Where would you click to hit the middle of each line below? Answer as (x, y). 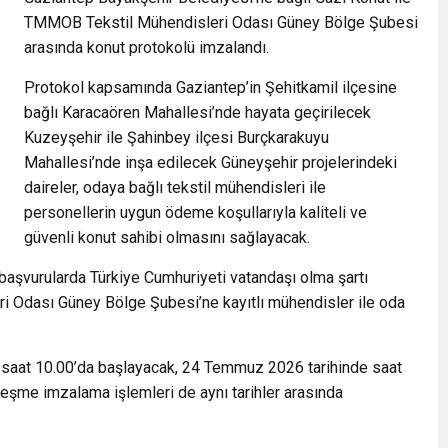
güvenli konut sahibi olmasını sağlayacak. (167, 237)
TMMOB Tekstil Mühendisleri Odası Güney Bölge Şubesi (221, 22)
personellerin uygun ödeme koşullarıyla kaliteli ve (195, 212)
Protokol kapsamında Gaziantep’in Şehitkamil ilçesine (210, 87)
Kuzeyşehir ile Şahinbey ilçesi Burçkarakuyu (176, 137)
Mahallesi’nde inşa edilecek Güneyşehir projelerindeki (210, 162)
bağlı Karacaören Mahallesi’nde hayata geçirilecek (197, 112)
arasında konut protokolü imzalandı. (146, 47)
